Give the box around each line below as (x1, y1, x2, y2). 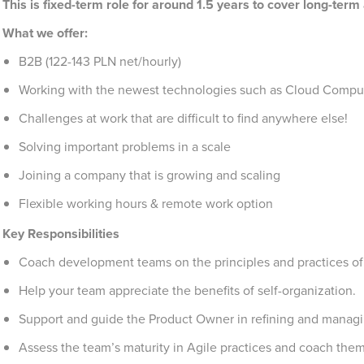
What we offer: (2, 24, 88, 42)
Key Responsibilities (2, 224, 119, 243)
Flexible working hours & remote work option (19, 194, 273, 213)
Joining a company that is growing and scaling (19, 166, 280, 184)
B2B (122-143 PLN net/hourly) (19, 52, 181, 71)
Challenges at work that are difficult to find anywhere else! (19, 109, 348, 128)
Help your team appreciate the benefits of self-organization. (19, 281, 356, 300)
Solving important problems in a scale (19, 137, 231, 156)
